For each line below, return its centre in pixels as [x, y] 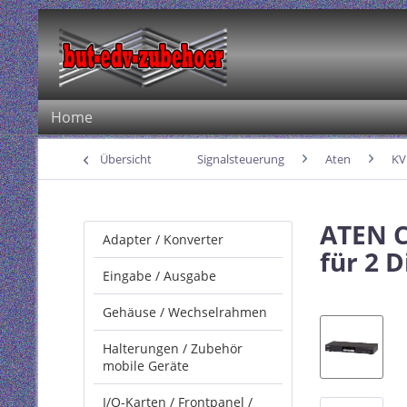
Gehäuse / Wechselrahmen [185, 312]
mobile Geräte [146, 366]
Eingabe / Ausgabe [159, 276]
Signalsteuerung [241, 159]
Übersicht [126, 159]
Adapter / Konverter [163, 239]
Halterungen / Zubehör [173, 348]
